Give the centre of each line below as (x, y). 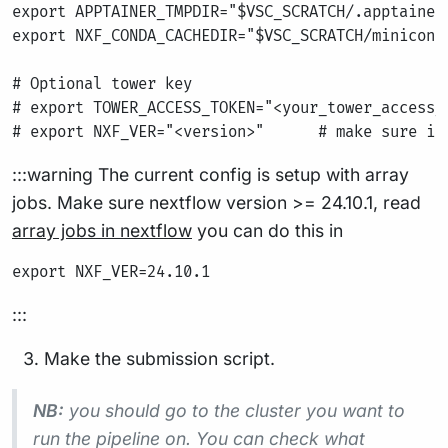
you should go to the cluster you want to (234, 410)
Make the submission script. (159, 358)
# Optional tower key (102, 84)
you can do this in (267, 230)
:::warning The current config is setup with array (210, 174)
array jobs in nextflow (102, 230)
